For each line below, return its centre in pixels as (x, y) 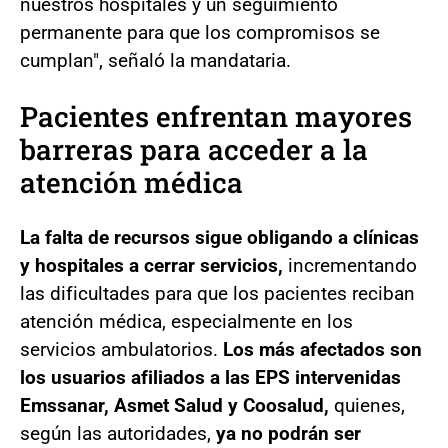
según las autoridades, (115, 433)
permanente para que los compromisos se (200, 32)
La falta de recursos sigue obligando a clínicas (219, 237)
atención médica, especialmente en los (186, 321)
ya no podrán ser (286, 433)
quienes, (369, 405)
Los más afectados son (322, 349)
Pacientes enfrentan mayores (216, 116)
